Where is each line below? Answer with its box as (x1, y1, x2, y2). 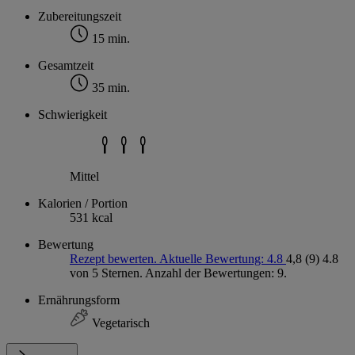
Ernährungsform (38, 293, 120, 307)
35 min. (89, 81, 130, 95)
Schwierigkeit (38, 108, 107, 122)
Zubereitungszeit (38, 10, 121, 24)
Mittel (70, 170, 99, 184)
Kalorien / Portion (38, 197, 128, 211)
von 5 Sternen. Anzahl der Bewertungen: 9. (70, 266, 287, 281)
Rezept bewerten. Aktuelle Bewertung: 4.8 (70, 252, 286, 266)
